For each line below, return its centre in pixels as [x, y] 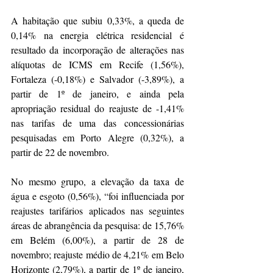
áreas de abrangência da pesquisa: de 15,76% [97, 225]
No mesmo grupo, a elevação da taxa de [97, 182]
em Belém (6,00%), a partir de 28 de [97, 240]
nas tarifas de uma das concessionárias [97, 123]
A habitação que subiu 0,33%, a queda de [97, 21]
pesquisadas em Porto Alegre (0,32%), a [97, 138]
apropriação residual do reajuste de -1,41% [97, 108]
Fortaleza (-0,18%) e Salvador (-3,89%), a [97, 79]
